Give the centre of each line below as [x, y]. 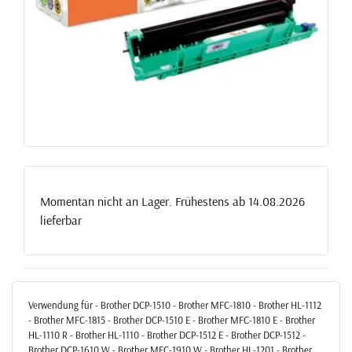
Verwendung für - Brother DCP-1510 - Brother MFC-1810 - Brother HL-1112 [175, 304]
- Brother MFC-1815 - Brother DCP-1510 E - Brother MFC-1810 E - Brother [172, 319]
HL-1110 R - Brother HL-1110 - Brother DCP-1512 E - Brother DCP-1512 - [167, 334]
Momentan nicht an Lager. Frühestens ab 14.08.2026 [172, 201]
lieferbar [61, 220]
